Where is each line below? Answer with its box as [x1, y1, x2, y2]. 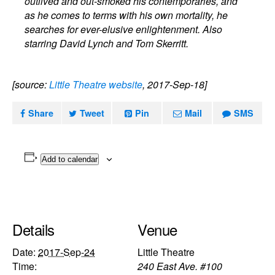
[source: [12, 77, 49, 91]
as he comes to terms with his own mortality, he [25, 8, 228, 22]
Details [12, 218, 55, 240]
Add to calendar [41, 155, 98, 164]
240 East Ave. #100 [137, 258, 222, 273]
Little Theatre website [49, 77, 142, 91]
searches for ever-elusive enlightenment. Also [25, 22, 223, 36]
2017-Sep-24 [38, 244, 95, 259]
